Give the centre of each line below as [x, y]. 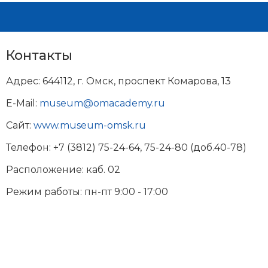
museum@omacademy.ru [102, 103]
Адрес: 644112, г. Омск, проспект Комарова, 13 [118, 81]
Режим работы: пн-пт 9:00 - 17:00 [87, 192]
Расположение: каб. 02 [63, 170]
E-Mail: [23, 103]
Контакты [39, 55]
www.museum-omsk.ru [90, 125]
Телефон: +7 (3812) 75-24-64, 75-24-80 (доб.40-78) [126, 147]
